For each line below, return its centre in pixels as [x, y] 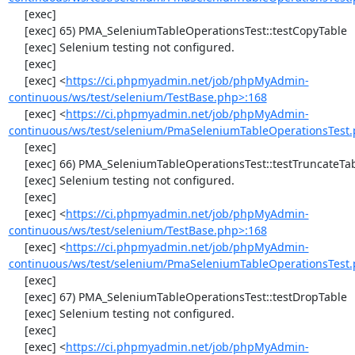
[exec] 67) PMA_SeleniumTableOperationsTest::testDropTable [16, 297]
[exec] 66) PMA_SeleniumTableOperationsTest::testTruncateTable [16, 164]
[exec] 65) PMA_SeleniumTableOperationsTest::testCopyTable [16, 31]
